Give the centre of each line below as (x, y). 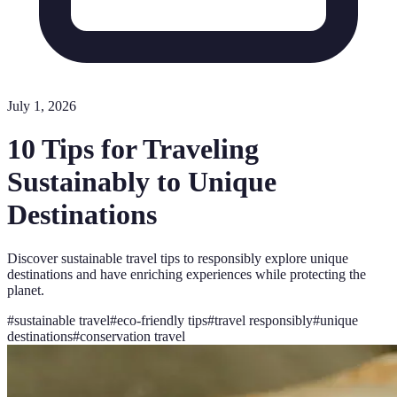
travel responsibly (264, 320)
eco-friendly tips (162, 320)
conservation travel (132, 336)
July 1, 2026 (42, 106)
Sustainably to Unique (142, 182)
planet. (26, 290)
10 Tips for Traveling (133, 149)
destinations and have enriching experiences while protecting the (187, 274)
